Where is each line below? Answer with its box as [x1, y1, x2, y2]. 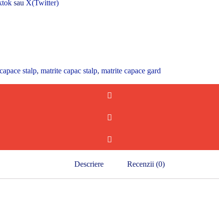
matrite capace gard [101, 66, 161, 75]
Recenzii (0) [127, 160, 165, 169]
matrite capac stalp [41, 66, 97, 75]
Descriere [74, 160, 104, 169]
